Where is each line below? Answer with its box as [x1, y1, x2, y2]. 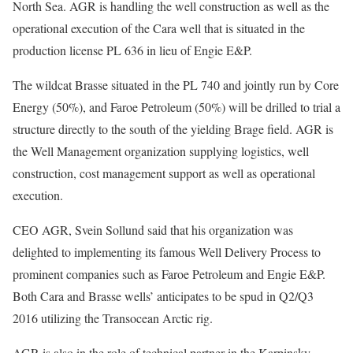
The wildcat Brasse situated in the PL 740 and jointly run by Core [13, 76, 339, 94]
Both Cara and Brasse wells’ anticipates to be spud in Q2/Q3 [13, 288, 314, 305]
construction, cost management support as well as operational [13, 165, 315, 182]
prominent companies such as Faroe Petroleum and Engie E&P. [13, 266, 325, 283]
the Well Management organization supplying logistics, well [13, 143, 309, 160]
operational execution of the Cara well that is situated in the [13, 20, 305, 37]
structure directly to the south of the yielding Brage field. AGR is [13, 121, 333, 138]
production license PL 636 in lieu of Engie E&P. [13, 42, 252, 59]
